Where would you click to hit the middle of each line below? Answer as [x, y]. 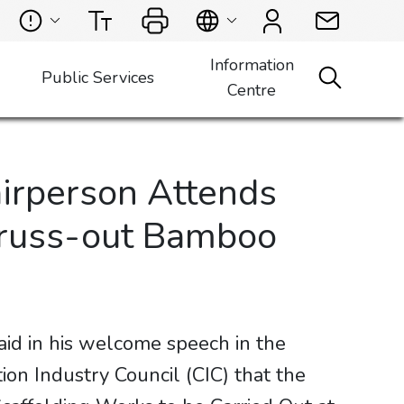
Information [252, 65]
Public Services [97, 78]
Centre [252, 90]
